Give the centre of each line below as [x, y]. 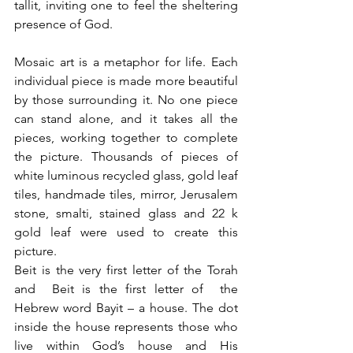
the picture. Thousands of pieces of [126, 156]
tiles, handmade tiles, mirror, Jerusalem [126, 194]
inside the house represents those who [126, 327]
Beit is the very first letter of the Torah [126, 270]
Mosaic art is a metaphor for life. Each [126, 62]
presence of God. [63, 24]
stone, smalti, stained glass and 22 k [126, 213]
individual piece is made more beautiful [126, 81]
